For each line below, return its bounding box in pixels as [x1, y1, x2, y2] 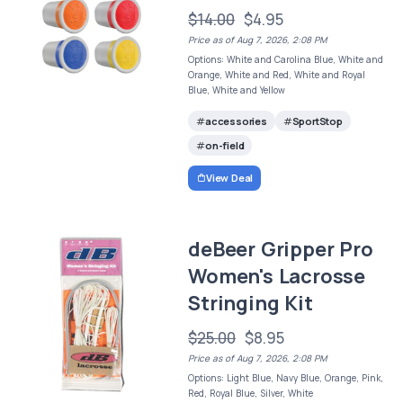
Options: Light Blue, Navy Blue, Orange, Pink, [188, 372, 384, 385]
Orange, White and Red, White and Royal [188, 68, 366, 82]
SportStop [291, 113, 343, 128]
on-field [204, 138, 245, 152]
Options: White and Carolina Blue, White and [188, 53, 384, 67]
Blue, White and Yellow [188, 84, 286, 97]
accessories [204, 113, 267, 128]
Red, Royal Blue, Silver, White [188, 387, 314, 400]
